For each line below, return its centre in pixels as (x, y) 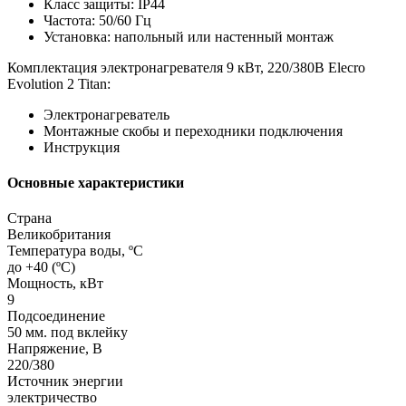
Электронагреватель (106, 114)
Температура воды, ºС (75, 251)
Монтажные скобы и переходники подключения (193, 130)
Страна (29, 218)
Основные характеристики (96, 183)
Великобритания (59, 235)
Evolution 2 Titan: (59, 83)
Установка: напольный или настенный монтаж (188, 36)
